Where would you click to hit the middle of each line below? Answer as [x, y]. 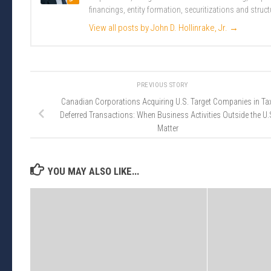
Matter [168, 128]
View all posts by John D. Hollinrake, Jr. [159, 28]
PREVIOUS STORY [163, 85]
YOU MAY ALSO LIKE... [94, 171]
